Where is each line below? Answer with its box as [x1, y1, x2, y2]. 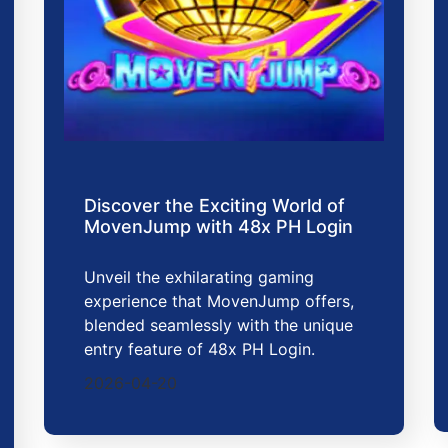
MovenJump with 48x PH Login [84, 215, 353, 237]
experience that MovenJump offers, [84, 290, 354, 311]
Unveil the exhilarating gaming [84, 266, 314, 287]
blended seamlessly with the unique [84, 314, 353, 335]
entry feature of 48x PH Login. [84, 338, 315, 359]
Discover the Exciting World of [84, 194, 345, 216]
